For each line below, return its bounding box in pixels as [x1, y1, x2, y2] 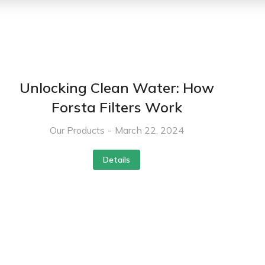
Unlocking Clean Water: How [19, 78, 214, 96]
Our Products [49, 124, 105, 136]
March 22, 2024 [114, 124, 184, 136]
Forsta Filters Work [51, 98, 182, 116]
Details [103, 154, 131, 165]
